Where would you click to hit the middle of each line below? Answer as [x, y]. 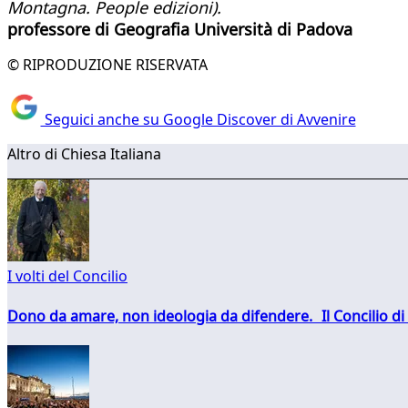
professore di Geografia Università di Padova [180, 29]
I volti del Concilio [67, 276]
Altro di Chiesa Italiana [84, 154]
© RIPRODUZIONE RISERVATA [107, 64]
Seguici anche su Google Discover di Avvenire [198, 120]
